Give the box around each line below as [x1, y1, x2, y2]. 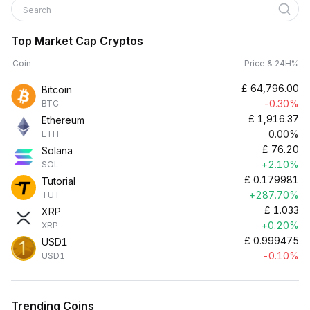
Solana [42, 145, 73, 156]
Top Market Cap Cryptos [11, 34, 143, 48]
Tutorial [42, 175, 75, 187]
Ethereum [42, 114, 84, 126]
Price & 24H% [244, 58, 299, 69]
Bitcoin [42, 84, 72, 95]
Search [23, 5, 53, 15]
